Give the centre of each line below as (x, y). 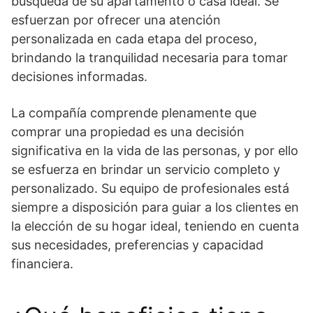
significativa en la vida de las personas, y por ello (155, 150)
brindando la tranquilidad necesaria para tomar (150, 57)
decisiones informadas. (79, 76)
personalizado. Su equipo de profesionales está (150, 188)
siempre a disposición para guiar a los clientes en (155, 207)
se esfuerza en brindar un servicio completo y (146, 169)
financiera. (42, 263)
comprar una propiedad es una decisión (128, 131)
